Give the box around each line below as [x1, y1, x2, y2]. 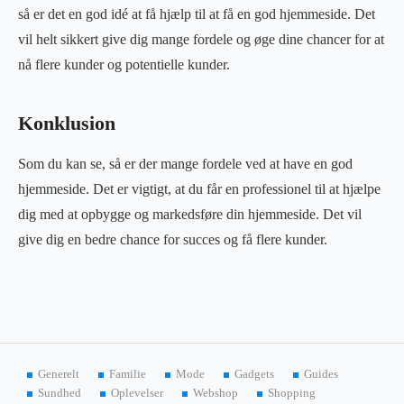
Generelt [38, 367, 80, 381]
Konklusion [18, 112, 115, 134]
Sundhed [38, 386, 82, 399]
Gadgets [234, 367, 274, 381]
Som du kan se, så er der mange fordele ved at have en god [18, 155, 353, 171]
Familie [109, 367, 147, 381]
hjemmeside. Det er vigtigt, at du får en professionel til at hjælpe [18, 180, 381, 197]
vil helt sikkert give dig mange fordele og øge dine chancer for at [18, 31, 384, 47]
